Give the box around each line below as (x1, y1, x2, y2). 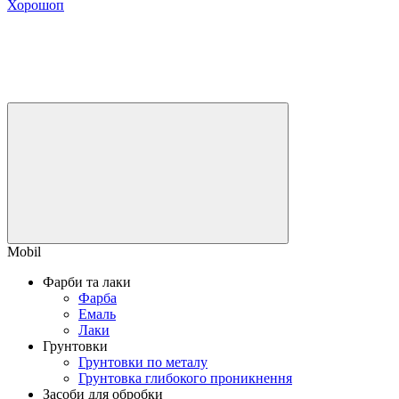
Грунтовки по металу (78, 354, 208, 370)
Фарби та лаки (43, 273, 131, 289)
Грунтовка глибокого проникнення (78, 370, 292, 386)
